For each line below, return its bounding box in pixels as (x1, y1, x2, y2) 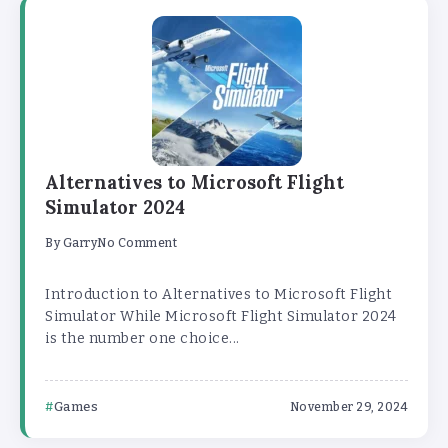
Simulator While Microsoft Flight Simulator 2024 (45, 308, 397, 326)
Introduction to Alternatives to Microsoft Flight (45, 286, 392, 304)
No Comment (97, 236, 177, 251)
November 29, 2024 (289, 400, 408, 415)
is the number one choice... (45, 330, 240, 348)
